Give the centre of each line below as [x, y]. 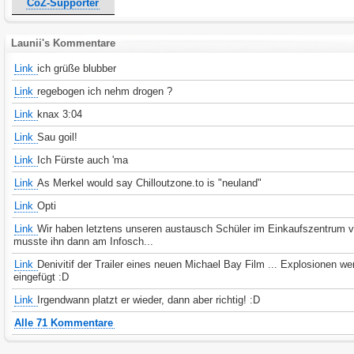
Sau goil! [58, 137]
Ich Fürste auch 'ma [83, 160]
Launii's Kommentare [64, 43]
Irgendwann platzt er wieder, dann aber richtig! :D [149, 300]
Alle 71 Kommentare [64, 323]
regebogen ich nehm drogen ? [105, 91]
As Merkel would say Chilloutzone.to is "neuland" [150, 183]
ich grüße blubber [77, 68]
